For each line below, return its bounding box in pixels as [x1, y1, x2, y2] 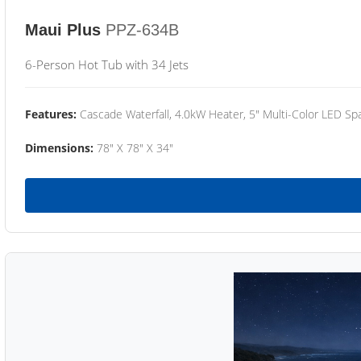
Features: [25, 106, 77, 122]
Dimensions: [25, 140, 93, 156]
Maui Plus [25, 21, 101, 39]
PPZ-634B [106, 21, 179, 39]
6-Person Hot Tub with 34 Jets [25, 56, 189, 73]
